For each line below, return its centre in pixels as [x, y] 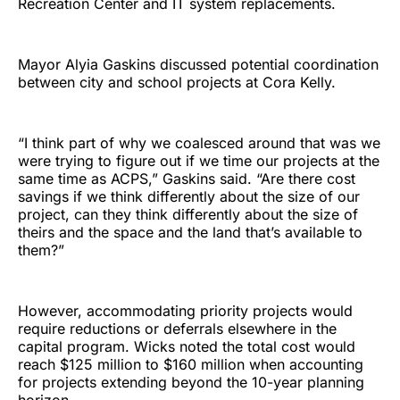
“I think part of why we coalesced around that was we [199, 143]
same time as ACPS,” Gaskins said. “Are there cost [187, 179]
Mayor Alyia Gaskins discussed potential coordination [198, 65]
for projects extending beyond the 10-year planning [191, 383]
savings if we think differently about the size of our [189, 197]
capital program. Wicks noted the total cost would [187, 347]
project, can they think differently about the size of [188, 215]
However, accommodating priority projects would [185, 311]
